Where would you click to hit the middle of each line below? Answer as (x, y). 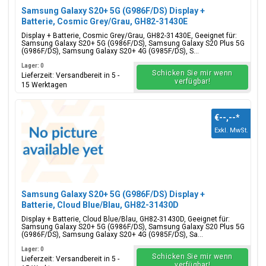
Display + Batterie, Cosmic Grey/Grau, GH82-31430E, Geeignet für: (129, 36)
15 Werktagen (44, 85)
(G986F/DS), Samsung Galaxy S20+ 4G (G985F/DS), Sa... (112, 235)
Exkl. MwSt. (231, 130)
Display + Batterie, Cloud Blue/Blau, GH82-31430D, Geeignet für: (126, 219)
